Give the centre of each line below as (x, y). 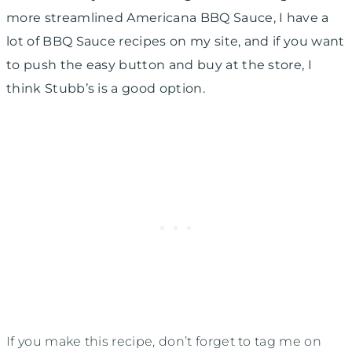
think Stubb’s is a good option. (108, 88)
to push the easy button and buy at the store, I (159, 64)
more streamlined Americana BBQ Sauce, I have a (168, 17)
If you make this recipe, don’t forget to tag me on (164, 341)
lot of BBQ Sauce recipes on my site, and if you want (176, 41)
